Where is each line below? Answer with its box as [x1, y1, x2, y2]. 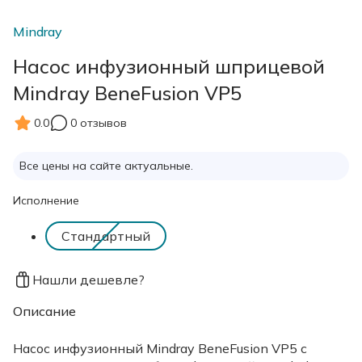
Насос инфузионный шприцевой [13, 54, 325, 79]
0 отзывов [70, 115, 127, 130]
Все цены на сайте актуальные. [19, 158, 193, 174]
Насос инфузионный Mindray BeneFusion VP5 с [13, 340, 307, 357]
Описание [13, 303, 76, 320]
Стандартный [61, 228, 150, 245]
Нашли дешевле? [32, 271, 145, 288]
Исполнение [13, 193, 79, 208]
